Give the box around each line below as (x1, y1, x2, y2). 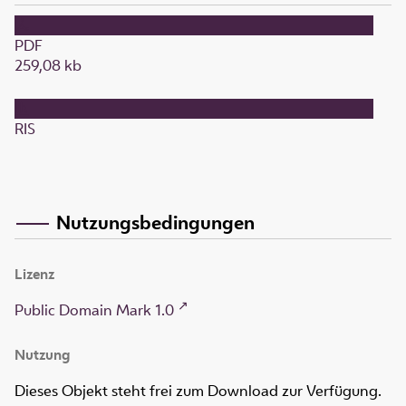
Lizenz (14, 265, 54, 285)
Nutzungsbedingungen (56, 208, 255, 235)
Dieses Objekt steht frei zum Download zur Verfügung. (14, 381, 382, 401)
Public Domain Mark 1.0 (14, 300, 174, 321)
